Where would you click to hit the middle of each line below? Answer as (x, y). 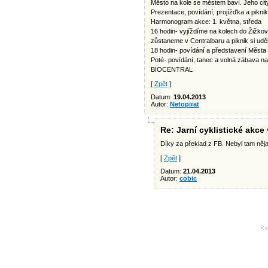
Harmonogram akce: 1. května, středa (206, 22)
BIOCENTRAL (172, 69)
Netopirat (185, 104)
